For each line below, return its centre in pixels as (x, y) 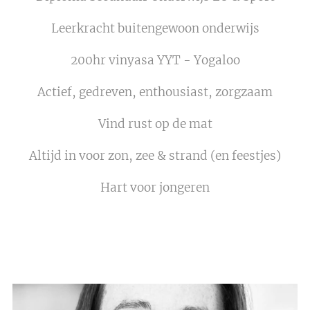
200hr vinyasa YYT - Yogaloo (155, 61)
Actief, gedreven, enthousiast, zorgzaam (155, 92)
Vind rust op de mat (155, 124)
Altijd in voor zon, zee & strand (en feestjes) (155, 156)
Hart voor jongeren (155, 188)
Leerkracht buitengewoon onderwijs (155, 29)
